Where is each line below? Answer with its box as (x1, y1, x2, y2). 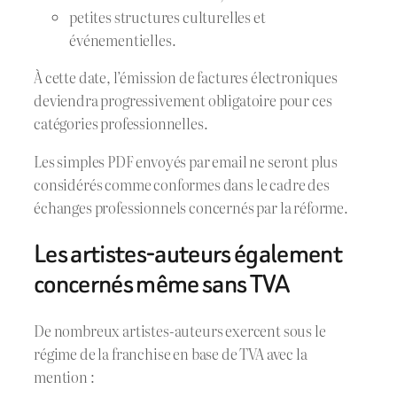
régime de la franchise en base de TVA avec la (34, 342, 307, 364)
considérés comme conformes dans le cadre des (34, 173, 330, 195)
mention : (34, 365, 95, 387)
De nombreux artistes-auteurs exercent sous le (34, 319, 326, 341)
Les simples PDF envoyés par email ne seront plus (34, 150, 339, 172)
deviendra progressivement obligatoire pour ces (34, 90, 332, 112)
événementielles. (69, 28, 176, 51)
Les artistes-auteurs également (34, 236, 342, 272)
